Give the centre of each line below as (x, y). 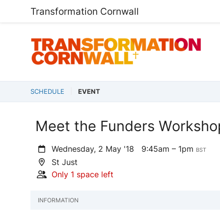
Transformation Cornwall (85, 11)
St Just (64, 162)
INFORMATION (58, 200)
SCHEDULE (47, 91)
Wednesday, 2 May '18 (96, 149)
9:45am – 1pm (169, 149)
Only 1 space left (83, 174)
